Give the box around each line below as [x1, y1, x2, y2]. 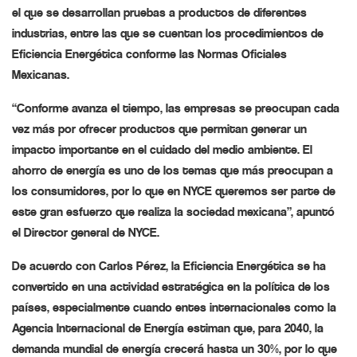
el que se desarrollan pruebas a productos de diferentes [12, 5, 307, 21]
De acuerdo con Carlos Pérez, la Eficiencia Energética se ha [12, 258, 326, 274]
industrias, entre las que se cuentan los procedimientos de [12, 25, 324, 41]
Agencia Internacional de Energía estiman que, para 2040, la [12, 320, 324, 336]
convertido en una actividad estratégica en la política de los [12, 279, 330, 295]
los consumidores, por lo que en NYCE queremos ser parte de [12, 183, 335, 199]
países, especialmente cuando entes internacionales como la [12, 300, 336, 316]
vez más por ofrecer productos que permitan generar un [12, 121, 307, 137]
